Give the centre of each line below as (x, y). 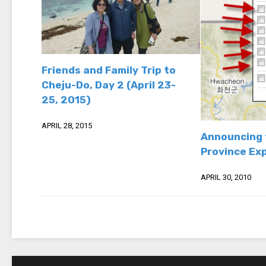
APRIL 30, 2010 (226, 177)
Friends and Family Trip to (109, 70)
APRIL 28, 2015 (67, 125)
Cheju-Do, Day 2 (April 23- (109, 85)
